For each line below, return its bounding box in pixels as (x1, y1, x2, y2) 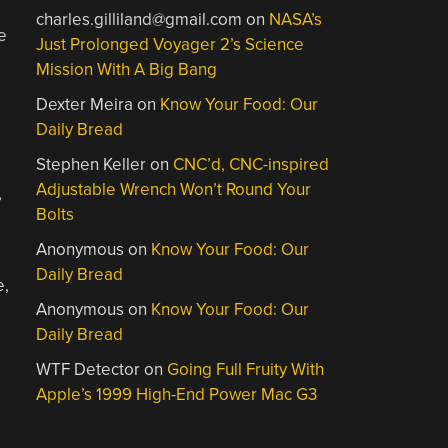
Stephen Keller (36, 154, 147, 175)
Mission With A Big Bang (36, 59, 218, 80)
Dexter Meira (36, 94, 134, 115)
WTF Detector (36, 359, 141, 380)
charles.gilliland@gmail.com (36, 9, 243, 30)
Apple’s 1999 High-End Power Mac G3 (36, 384, 318, 405)
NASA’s (269, 9, 323, 30)
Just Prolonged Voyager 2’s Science (36, 34, 305, 55)
